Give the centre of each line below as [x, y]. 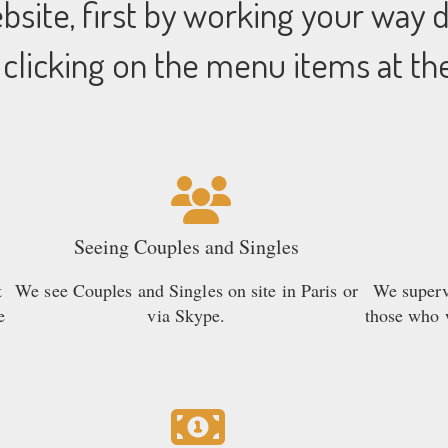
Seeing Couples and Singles [186, 247]
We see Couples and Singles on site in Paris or [186, 290]
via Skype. [186, 315]
